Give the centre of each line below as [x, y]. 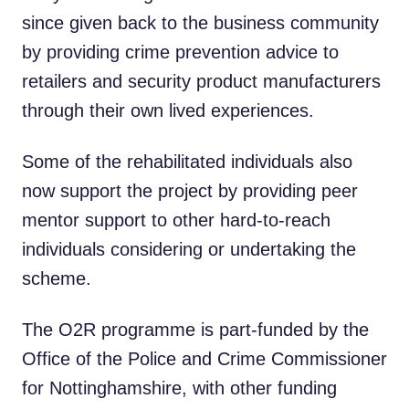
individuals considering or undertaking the [189, 249]
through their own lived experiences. [168, 110]
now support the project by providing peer [190, 191]
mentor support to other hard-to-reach [176, 220]
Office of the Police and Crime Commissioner [204, 359]
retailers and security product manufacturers [201, 81]
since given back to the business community [200, 23]
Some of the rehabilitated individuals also [187, 162]
